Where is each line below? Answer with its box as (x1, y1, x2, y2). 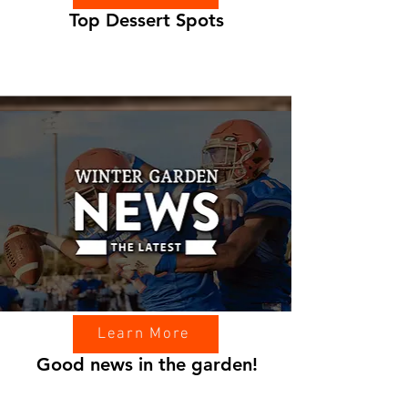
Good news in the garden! (36, 353, 258, 375)
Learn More (97, 325, 190, 343)
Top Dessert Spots (69, 9, 224, 31)
